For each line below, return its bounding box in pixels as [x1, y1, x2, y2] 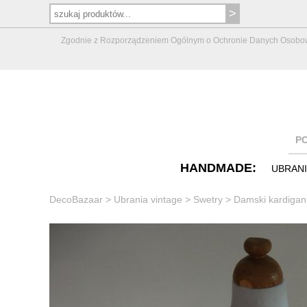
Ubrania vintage [114, 193, 182, 205]
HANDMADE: [180, 160, 256, 175]
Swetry [193, 193, 223, 205]
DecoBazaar [49, 193, 103, 205]
